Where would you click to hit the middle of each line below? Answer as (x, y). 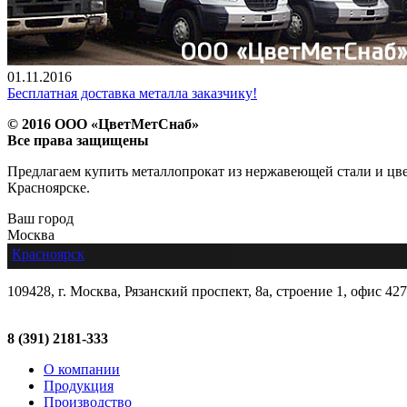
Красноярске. (49, 187)
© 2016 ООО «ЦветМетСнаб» (103, 124)
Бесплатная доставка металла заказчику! (132, 93)
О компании (82, 369)
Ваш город (40, 218)
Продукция (79, 385)
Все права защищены (78, 140)
